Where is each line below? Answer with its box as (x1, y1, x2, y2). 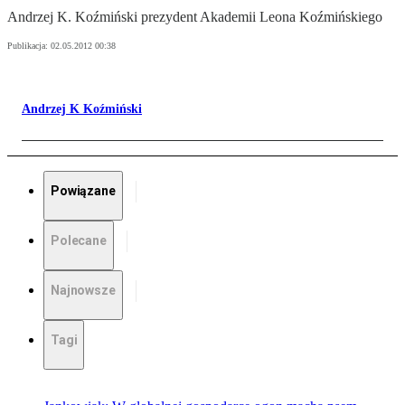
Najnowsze (51, 283, 116, 298)
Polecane (51, 233, 107, 249)
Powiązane (51, 184, 116, 199)
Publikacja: (7, 41, 51, 52)
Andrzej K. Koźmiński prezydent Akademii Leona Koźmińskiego (7, 9, 382, 25)
